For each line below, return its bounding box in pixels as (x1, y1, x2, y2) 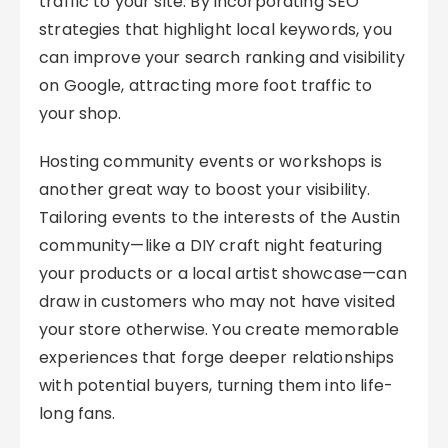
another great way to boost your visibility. (39, 178, 371, 201)
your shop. (39, 102, 122, 125)
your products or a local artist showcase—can (39, 262, 407, 285)
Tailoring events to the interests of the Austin (39, 206, 401, 229)
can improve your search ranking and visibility (39, 46, 405, 69)
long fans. (39, 402, 116, 425)
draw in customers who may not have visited (39, 290, 396, 313)
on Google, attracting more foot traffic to (39, 74, 373, 97)
